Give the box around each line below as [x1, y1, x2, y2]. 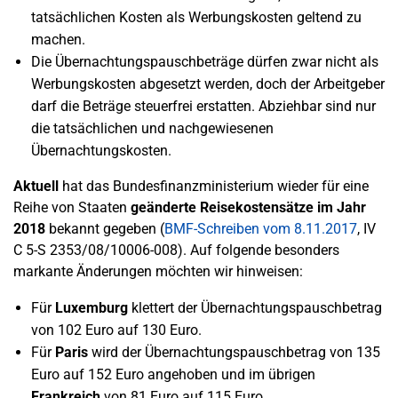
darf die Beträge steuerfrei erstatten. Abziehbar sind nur [31, 98, 376, 115]
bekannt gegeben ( [45, 220, 164, 237]
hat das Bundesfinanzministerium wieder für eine [59, 178, 369, 195]
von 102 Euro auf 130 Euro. [31, 322, 202, 338]
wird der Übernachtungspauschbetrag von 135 [88, 344, 380, 361]
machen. [31, 31, 85, 48]
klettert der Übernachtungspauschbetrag [128, 299, 382, 316]
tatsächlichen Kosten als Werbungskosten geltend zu [31, 9, 362, 26]
